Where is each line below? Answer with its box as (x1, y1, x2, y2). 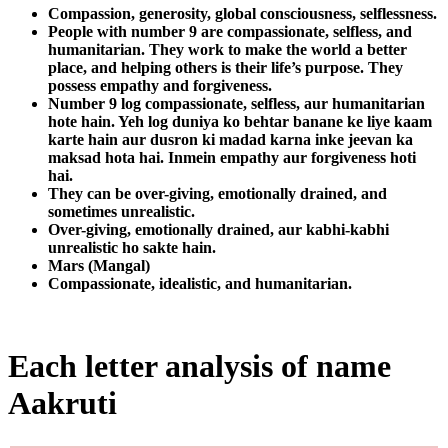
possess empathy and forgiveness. (48, 76, 272, 94)
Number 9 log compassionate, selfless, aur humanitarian (48, 94, 425, 112)
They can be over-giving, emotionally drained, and (48, 184, 387, 202)
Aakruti (8, 385, 117, 422)
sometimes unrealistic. (48, 202, 195, 220)
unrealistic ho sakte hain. (48, 238, 216, 256)
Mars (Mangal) (48, 256, 150, 274)
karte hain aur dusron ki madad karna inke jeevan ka (48, 130, 413, 148)
